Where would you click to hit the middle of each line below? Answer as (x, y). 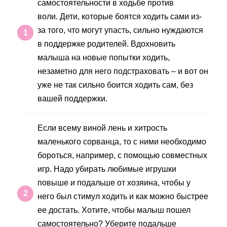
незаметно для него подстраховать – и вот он (123, 71)
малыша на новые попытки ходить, (104, 57)
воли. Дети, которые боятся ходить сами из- (120, 16)
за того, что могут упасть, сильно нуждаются (120, 30)
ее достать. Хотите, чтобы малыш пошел (114, 210)
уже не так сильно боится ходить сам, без (115, 85)
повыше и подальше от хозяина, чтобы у (114, 183)
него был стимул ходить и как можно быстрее (123, 197)
